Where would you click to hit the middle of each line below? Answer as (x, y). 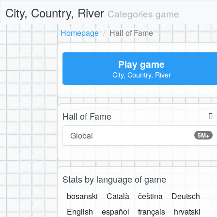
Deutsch (186, 196)
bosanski (82, 196)
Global (82, 136)
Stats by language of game (114, 179)
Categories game (143, 13)
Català (118, 196)
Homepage (80, 33)
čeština (150, 196)
